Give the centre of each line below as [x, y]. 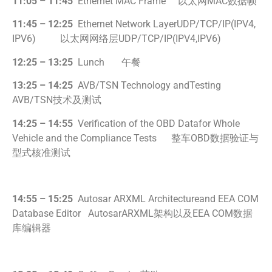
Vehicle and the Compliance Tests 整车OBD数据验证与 [135, 138]
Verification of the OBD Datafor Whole [156, 123]
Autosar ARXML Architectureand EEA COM [166, 199]
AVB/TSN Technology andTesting [155, 86]
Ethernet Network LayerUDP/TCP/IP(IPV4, [164, 24]
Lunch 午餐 [109, 62]
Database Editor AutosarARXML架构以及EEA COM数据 [132, 214]
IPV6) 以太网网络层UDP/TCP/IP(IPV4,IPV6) [117, 39]
